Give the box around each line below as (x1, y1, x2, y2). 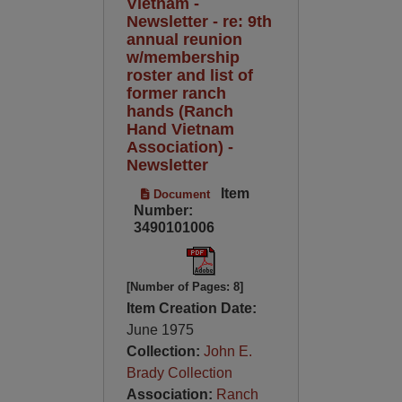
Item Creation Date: (126, 301, 257, 316)
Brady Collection (126, 365, 232, 380)
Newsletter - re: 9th (126, 12, 272, 31)
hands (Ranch (126, 101, 233, 120)
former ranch (126, 83, 226, 102)
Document (149, 188, 210, 201)
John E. (203, 344, 252, 359)
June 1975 (126, 322, 194, 337)
